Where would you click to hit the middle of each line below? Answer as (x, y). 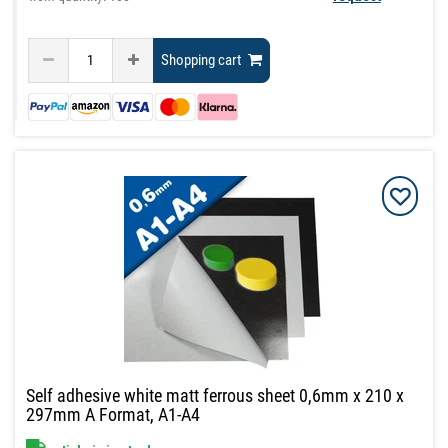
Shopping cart (201, 60)
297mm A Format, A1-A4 (113, 415)
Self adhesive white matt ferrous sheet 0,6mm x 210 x (215, 396)
